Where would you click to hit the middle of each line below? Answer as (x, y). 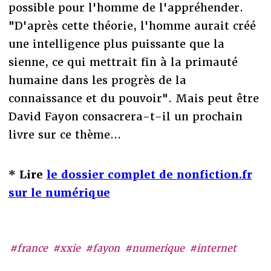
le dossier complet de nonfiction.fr (149, 174)
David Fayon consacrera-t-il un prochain (125, 116)
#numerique (155, 248)
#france (29, 248)
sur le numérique (59, 192)
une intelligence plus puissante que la (116, 44)
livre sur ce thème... (64, 134)
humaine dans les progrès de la (97, 80)
